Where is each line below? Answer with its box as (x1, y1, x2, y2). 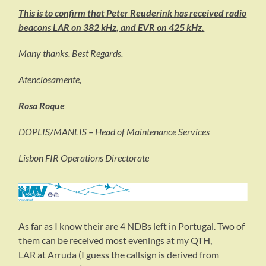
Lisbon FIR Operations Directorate (18, 152, 150, 164)
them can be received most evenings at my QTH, (18, 235, 213, 246)
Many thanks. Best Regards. (18, 47, 123, 59)
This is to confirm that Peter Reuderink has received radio (18, 7, 247, 19)
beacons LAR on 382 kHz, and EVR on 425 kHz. (18, 21, 205, 33)
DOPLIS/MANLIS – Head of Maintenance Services (18, 126, 210, 138)
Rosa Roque (18, 100, 65, 112)
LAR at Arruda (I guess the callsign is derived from (18, 249, 220, 261)
